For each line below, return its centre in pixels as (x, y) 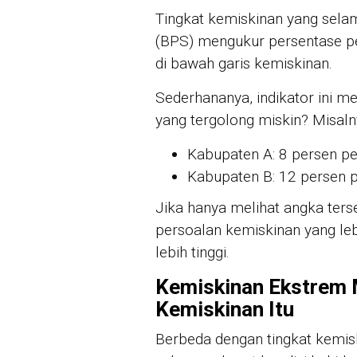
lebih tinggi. (192, 253)
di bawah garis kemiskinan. (244, 63)
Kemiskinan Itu (225, 310)
